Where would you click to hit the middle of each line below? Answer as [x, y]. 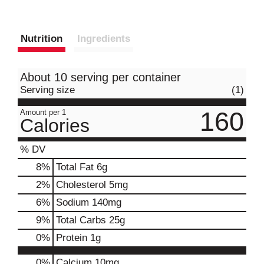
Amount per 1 [43, 112]
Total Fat [75, 167]
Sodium [72, 202]
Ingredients [104, 39]
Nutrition [42, 39]
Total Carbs [81, 220]
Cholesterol [81, 185]
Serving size [47, 90]
